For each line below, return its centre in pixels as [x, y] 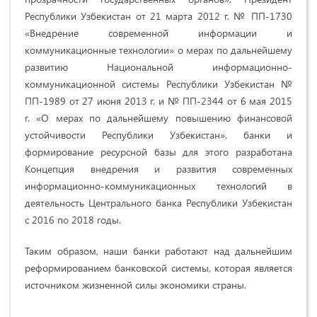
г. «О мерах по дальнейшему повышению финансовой [158, 118]
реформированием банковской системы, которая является [158, 268]
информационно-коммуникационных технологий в [158, 186]
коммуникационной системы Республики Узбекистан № [158, 84]
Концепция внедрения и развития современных [158, 169]
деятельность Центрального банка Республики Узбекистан [158, 203]
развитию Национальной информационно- [158, 67]
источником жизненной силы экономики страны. [136, 285]
